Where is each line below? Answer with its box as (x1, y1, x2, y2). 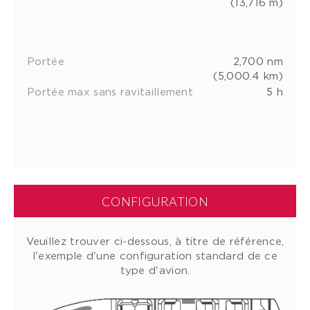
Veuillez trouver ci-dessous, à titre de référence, (26, 235, 284, 246)
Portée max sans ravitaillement (27, 85, 193, 97)
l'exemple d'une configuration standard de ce (32, 249, 278, 261)
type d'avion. (120, 264, 190, 275)
